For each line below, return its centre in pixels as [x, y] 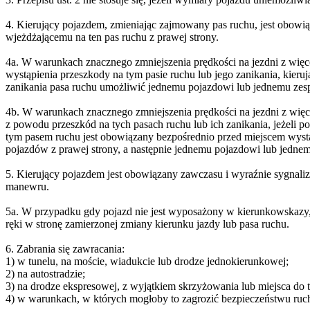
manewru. [27, 186]
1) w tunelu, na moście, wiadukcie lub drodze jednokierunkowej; [147, 261]
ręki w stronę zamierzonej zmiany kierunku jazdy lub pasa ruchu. [147, 224]
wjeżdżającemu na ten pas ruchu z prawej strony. [112, 37]
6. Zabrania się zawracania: [65, 248]
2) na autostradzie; [45, 273]
